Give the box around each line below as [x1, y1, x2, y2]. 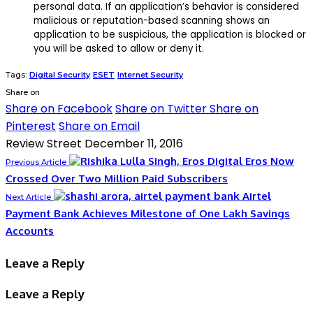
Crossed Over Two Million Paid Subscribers [6, 172, 228, 186]
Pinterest [6, 118, 56, 135]
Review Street [6, 136, 82, 152]
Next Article [6, 192, 51, 203]
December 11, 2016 [85, 136, 183, 152]
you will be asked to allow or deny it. [34, 42, 204, 56]
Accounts [6, 224, 54, 238]
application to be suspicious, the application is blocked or [34, 28, 306, 42]
